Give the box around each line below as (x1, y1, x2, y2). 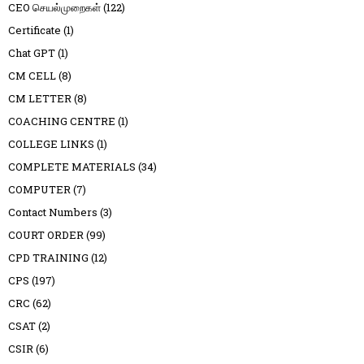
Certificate (8, 23, 61, 38)
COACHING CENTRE (8, 114, 115, 129)
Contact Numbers (8, 205, 97, 220)
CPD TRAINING (8, 250, 89, 266)
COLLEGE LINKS (8, 136, 94, 152)
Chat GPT (8, 45, 55, 61)
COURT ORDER (8, 227, 84, 243)
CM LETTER (8, 91, 71, 106)
